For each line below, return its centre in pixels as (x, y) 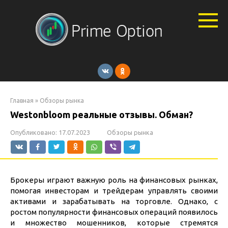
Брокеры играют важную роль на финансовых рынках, (114, 180)
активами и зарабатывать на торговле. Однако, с (114, 201)
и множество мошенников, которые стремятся (114, 223)
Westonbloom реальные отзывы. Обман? (102, 115)
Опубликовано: (34, 132)
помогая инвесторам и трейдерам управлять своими (114, 191)
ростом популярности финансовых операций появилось (114, 212)
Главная (22, 101)
